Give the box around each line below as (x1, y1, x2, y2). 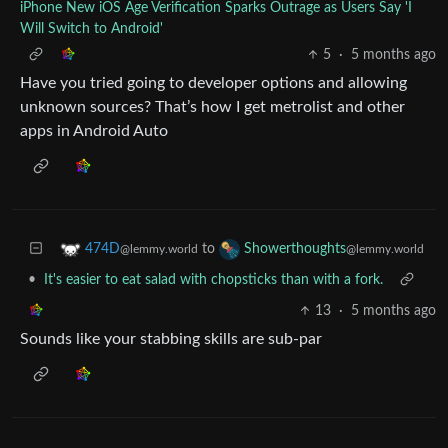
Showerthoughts (244, 242, 346, 257)
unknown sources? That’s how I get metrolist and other (20, 99, 405, 115)
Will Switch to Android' (20, 22, 163, 36)
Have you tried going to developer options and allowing (20, 75, 407, 91)
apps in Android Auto (20, 123, 168, 139)
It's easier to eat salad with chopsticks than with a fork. (44, 273, 383, 287)
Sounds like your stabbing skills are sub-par (20, 331, 322, 347)
